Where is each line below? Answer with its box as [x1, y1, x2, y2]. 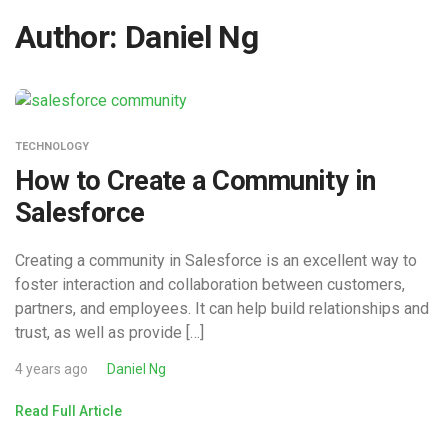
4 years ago [15, 360, 88, 377]
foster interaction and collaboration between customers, [15, 274, 405, 294]
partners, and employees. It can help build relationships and [15, 298, 429, 318]
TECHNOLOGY [15, 139, 89, 153]
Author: [15, 18, 125, 56]
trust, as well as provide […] [15, 322, 204, 342]
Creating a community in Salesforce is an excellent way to [15, 250, 417, 270]
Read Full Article [15, 402, 122, 419]
